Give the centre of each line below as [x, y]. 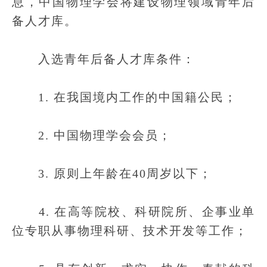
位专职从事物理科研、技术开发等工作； [130, 231]
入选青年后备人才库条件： [104, 59]
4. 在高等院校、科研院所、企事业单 [133, 212]
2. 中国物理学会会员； [92, 135]
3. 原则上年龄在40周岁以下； [112, 173]
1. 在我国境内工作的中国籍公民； [125, 97]
